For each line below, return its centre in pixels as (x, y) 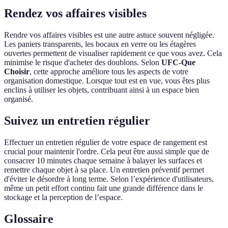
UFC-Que (178, 63)
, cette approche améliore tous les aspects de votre (109, 72)
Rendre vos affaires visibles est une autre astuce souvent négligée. (109, 35)
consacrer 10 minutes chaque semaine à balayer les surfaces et (103, 160)
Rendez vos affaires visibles (75, 13)
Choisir (17, 72)
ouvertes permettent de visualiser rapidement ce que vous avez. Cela (113, 53)
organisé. (19, 99)
